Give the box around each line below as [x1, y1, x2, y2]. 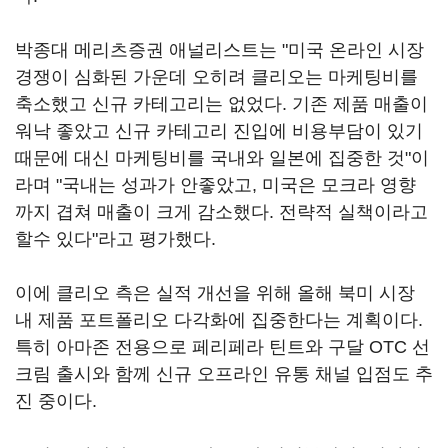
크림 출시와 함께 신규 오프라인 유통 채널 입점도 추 [15, 364, 433, 385]
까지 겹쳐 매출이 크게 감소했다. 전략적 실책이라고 [15, 202, 428, 223]
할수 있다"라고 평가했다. [15, 229, 216, 250]
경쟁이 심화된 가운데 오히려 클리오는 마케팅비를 [15, 67, 418, 88]
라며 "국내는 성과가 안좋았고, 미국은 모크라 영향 [15, 175, 416, 196]
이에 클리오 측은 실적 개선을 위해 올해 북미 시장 [15, 283, 415, 304]
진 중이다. [15, 391, 102, 412]
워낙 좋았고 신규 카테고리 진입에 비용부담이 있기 [15, 121, 423, 142]
